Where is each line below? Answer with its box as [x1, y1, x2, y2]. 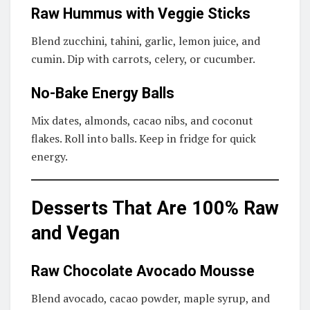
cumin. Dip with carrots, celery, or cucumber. [31, 51, 255, 67]
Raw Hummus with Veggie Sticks [31, 5, 250, 23]
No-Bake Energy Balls [31, 84, 174, 102]
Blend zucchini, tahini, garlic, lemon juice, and [31, 33, 260, 49]
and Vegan [31, 222, 120, 245]
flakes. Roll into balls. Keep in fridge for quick [31, 130, 256, 146]
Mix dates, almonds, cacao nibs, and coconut [31, 112, 253, 128]
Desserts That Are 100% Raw [31, 197, 279, 220]
